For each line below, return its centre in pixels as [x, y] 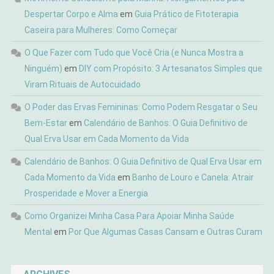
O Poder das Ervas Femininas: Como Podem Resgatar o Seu [141, 107]
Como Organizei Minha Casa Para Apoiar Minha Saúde [129, 216]
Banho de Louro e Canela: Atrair [193, 178]
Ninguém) [43, 69]
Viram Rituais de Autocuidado [82, 85]
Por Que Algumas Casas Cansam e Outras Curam [165, 232]
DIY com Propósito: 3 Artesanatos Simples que [170, 69]
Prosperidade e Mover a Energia [86, 194]
